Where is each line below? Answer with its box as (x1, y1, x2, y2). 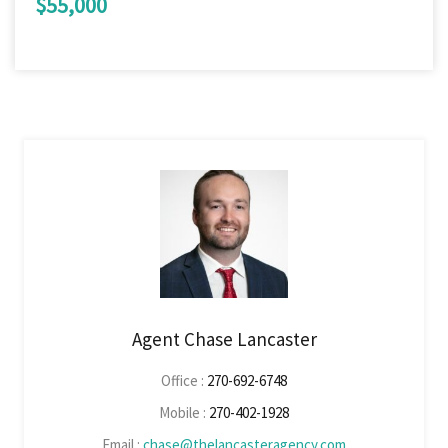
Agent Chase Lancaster (131, 326, 317, 351)
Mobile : (159, 402, 209, 422)
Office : (161, 370, 207, 390)
